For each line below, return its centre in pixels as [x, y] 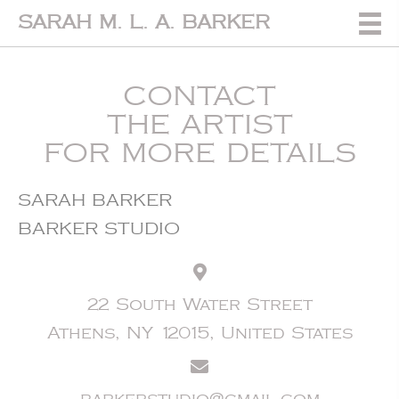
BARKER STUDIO [99, 229]
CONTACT [199, 97]
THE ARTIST [199, 125]
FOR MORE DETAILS [199, 154]
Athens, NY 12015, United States [199, 333]
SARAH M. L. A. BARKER [144, 23]
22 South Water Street [199, 305]
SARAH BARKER [95, 200]
